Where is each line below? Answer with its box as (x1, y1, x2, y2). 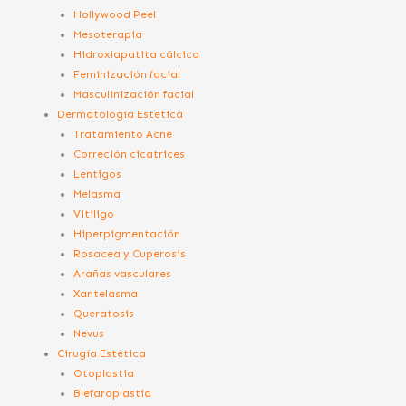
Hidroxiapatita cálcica (73, 48, 200, 61)
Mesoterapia (73, 28, 143, 41)
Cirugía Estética (57, 347, 147, 360)
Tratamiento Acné (73, 128, 173, 140)
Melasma (73, 188, 121, 200)
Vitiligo (73, 208, 115, 220)
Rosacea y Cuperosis (73, 247, 187, 260)
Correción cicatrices (73, 148, 186, 160)
